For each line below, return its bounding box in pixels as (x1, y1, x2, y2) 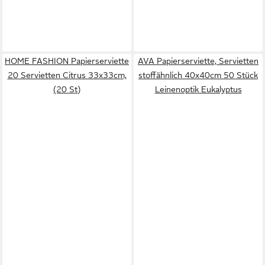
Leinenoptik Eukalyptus (154, 85, 242, 94)
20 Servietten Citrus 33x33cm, (7, 70, 127, 80)
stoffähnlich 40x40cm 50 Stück (138, 70, 258, 80)
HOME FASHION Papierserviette (5, 56, 129, 66)
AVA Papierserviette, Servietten (138, 56, 258, 66)
